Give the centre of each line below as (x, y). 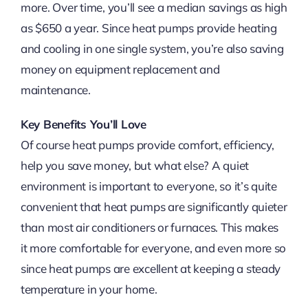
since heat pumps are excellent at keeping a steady (151, 269)
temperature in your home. (89, 289)
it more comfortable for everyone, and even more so (153, 248)
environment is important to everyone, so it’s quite (148, 186)
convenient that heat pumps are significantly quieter (154, 207)
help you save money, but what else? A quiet (135, 166)
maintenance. (55, 90)
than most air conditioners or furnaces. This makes (150, 228)
